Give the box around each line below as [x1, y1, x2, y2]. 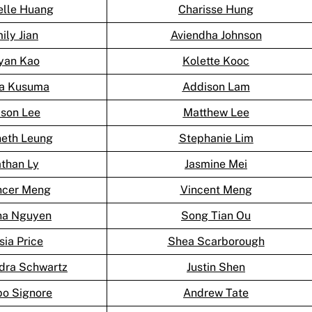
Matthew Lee [182, 106, 249, 120]
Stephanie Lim [178, 132, 253, 146]
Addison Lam [182, 80, 250, 94]
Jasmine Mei [185, 157, 247, 171]
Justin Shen [187, 260, 245, 274]
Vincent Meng [180, 183, 252, 197]
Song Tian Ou [181, 209, 251, 223]
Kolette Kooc [182, 54, 249, 68]
